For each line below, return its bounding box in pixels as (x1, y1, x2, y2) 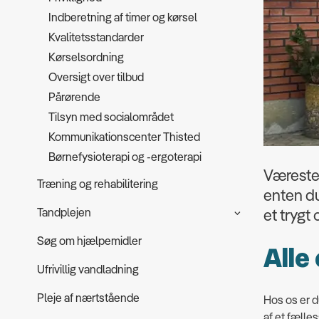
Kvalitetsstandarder (48, 30, 144, 44)
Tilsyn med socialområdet (48, 110, 174, 124)
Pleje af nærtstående (37, 291, 140, 305)
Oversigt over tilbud (48, 70, 144, 84)
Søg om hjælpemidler (37, 234, 142, 248)
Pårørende (48, 90, 100, 104)
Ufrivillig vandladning (37, 262, 139, 276)
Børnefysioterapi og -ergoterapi (48, 150, 202, 164)
